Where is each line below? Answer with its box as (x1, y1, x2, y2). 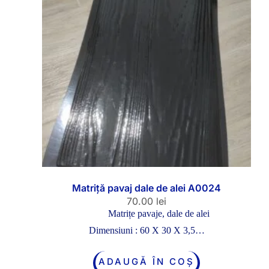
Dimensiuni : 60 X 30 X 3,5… (88, 225, 205, 236)
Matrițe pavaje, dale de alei (107, 208, 210, 219)
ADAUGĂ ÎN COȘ (98, 256, 195, 268)
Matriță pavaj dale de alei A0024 (72, 182, 221, 195)
